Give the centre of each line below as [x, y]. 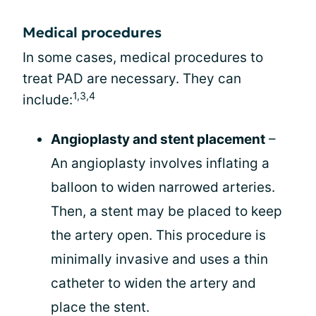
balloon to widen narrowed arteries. [163, 187]
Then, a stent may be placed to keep [166, 211]
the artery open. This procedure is [158, 235]
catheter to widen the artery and [153, 283]
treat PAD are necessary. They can [132, 79]
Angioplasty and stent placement [158, 139]
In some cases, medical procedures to [143, 57]
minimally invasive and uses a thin [159, 259]
